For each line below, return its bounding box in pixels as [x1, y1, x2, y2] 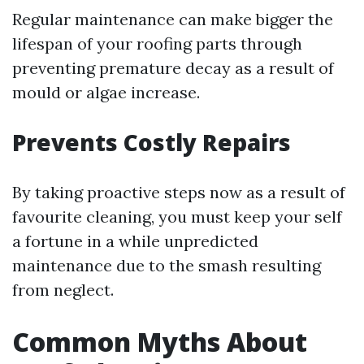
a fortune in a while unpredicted [12, 231, 258, 251]
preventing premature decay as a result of [12, 58, 334, 78]
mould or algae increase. [12, 82, 200, 102]
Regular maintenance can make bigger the [12, 9, 333, 29]
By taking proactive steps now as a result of [12, 182, 345, 202]
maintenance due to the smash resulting [12, 255, 321, 275]
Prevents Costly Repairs [12, 127, 291, 158]
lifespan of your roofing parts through [12, 33, 302, 54]
